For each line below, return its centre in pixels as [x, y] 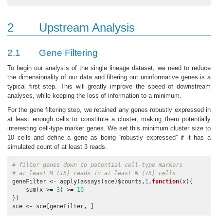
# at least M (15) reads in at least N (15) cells [94, 173]
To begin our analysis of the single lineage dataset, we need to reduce [109, 68]
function [165, 182]
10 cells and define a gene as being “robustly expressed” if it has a [109, 138]
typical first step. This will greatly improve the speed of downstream [109, 87]
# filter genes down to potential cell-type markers [97, 165]
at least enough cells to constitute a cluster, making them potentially [109, 119]
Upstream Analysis [87, 28]
